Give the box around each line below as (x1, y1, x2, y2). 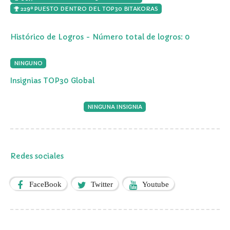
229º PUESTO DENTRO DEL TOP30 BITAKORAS (19, 5, 158, 12)
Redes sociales (10, 151, 64, 161)
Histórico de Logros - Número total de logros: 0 (10, 32, 190, 42)
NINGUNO (14, 59, 43, 67)
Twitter (91, 180, 113, 188)
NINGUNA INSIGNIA (87, 103, 142, 110)
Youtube (142, 180, 169, 188)
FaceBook (29, 180, 62, 188)
